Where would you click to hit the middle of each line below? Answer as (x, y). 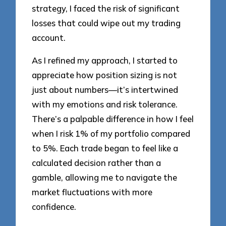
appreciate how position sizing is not (105, 75)
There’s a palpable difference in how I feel (113, 119)
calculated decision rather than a (97, 163)
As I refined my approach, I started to (105, 61)
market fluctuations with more (92, 192)
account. (49, 38)
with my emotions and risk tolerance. (105, 104)
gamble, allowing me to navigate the (105, 178)
